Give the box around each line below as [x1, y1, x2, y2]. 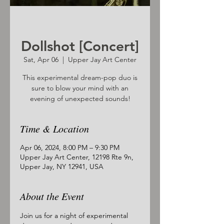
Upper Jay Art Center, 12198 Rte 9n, [20, 152, 133, 161]
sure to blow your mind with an [31, 83, 128, 92]
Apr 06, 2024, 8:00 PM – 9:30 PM [20, 143, 119, 152]
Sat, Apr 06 [23, 55, 58, 64]
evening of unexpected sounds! [29, 94, 130, 103]
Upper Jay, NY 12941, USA [20, 162, 103, 171]
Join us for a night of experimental [20, 211, 130, 220]
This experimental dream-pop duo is [22, 73, 137, 82]
